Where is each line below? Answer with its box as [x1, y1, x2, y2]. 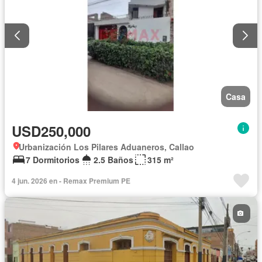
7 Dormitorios [26, 153, 80, 166]
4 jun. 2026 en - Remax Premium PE [12, 175, 130, 186]
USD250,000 [12, 120, 91, 141]
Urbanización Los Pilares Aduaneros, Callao [19, 140, 194, 153]
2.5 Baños [94, 153, 133, 166]
